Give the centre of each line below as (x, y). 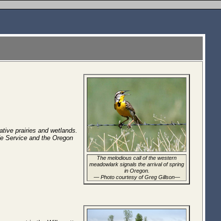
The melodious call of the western (137, 158)
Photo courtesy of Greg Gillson (137, 177)
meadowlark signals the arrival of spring (137, 164)
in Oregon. (137, 171)
